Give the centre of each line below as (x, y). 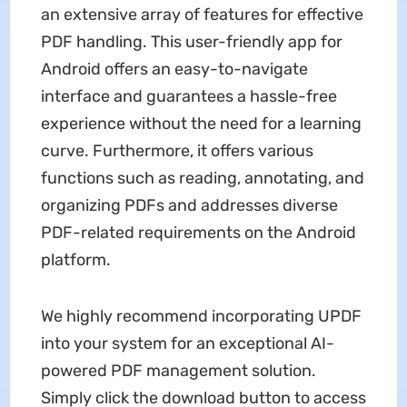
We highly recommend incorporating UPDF (201, 317)
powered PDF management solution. (178, 371)
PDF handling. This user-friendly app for (191, 42)
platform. (75, 260)
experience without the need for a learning (201, 124)
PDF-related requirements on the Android (198, 233)
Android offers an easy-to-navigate (174, 69)
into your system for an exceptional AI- (187, 344)
